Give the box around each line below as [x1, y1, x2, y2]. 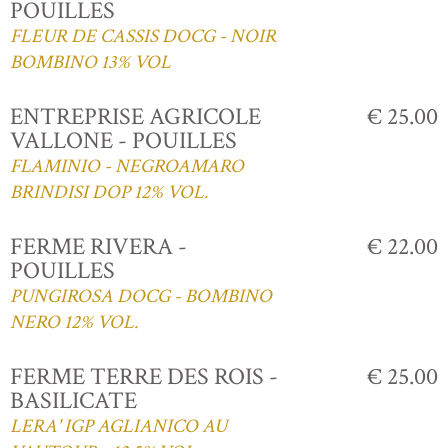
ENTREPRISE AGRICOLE [10, 100, 261, 132]
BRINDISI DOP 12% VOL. [10, 179, 208, 205]
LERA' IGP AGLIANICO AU [10, 413, 227, 439]
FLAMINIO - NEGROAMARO [10, 153, 244, 179]
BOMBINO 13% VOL [10, 49, 171, 75]
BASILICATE [10, 384, 137, 416]
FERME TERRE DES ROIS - [10, 360, 278, 392]
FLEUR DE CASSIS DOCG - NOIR [10, 23, 276, 49]
